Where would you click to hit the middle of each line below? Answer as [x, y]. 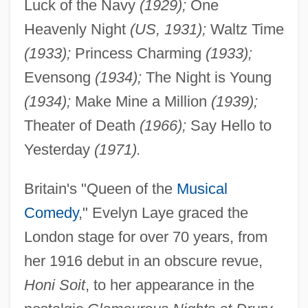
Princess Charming [138, 53]
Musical [202, 188]
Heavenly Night [77, 29]
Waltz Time [245, 29]
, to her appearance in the [169, 285]
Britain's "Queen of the [100, 188]
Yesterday [59, 149]
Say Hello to [229, 125]
